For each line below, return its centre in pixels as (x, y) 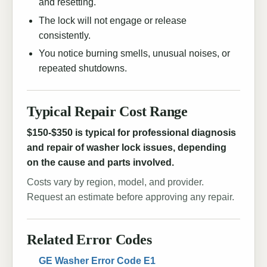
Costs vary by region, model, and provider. (115, 182)
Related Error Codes (89, 240)
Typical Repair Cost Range (107, 112)
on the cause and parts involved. (100, 162)
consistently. (65, 35)
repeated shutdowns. (83, 69)
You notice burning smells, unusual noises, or (134, 54)
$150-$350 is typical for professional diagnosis (131, 132)
